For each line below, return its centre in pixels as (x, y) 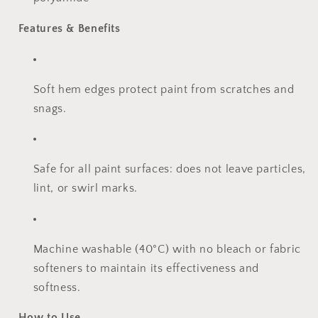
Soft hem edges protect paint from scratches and (164, 89)
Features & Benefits (69, 29)
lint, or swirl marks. (87, 189)
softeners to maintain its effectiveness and (146, 268)
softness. (59, 287)
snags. (51, 109)
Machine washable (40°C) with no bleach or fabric (167, 249)
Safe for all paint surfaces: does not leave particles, (169, 170)
